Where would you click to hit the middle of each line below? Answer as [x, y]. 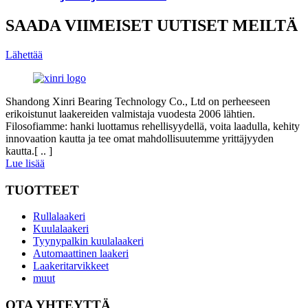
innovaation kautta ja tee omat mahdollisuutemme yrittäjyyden [140, 138]
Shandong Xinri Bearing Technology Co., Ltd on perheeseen [138, 101]
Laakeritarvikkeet [71, 266]
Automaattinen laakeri [81, 254]
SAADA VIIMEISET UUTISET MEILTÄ [152, 26]
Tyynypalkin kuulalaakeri [88, 241]
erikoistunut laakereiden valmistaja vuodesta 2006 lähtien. [130, 113]
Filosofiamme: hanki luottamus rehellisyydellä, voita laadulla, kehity [153, 126]
